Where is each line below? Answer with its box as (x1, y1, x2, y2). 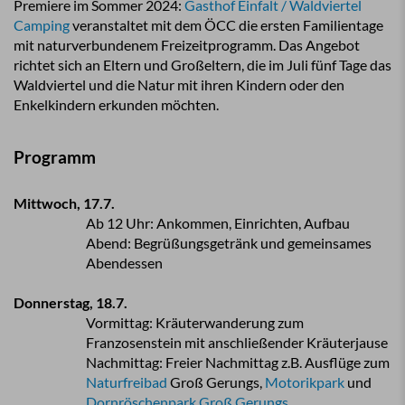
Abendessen (86, 254, 163, 271)
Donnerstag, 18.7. (14, 294, 127, 311)
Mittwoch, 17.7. (14, 194, 115, 212)
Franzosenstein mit (86, 334, 208, 351)
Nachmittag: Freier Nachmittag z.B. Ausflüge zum (86, 353, 390, 371)
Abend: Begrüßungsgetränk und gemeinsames (86, 234, 372, 251)
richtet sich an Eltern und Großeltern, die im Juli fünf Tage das (14, 56, 391, 73)
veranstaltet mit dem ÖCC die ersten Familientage (70, 16, 383, 33)
